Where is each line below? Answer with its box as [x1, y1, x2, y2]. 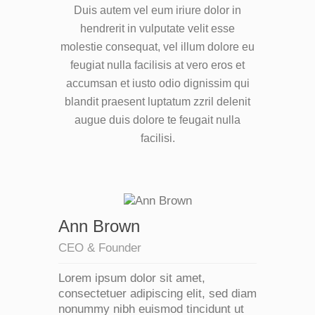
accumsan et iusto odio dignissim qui [65, 77, 250, 89]
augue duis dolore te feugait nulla [75, 114, 240, 126]
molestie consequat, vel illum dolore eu [60, 41, 255, 53]
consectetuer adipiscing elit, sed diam [58, 287, 257, 300]
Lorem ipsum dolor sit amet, [58, 271, 205, 285]
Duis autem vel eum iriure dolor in [74, 4, 241, 16]
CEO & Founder [58, 241, 141, 255]
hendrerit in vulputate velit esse [80, 22, 235, 34]
